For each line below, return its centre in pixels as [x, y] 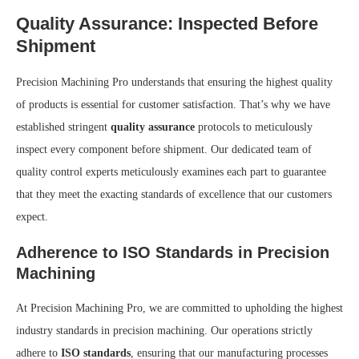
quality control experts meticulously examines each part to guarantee [171, 172]
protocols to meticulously [254, 127]
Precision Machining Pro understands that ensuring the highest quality [174, 83]
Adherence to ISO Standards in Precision [173, 253]
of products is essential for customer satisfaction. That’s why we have [173, 105]
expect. [32, 217]
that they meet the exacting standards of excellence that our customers [174, 195]
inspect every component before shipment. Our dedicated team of [164, 150]
